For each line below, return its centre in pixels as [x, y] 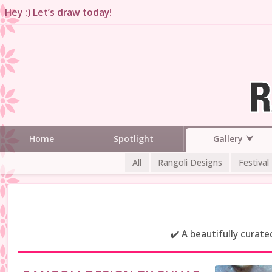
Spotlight [134, 138]
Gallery [228, 138]
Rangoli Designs [190, 162]
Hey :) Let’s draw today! [58, 12]
